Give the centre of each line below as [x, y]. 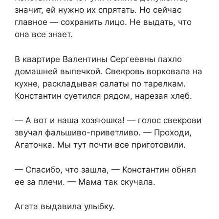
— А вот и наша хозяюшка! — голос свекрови [108, 120]
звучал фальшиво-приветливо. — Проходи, [103, 133]
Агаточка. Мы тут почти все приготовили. [100, 145]
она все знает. [44, 34]
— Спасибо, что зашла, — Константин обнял [105, 169]
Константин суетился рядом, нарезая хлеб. [103, 96]
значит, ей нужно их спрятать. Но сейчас [98, 10]
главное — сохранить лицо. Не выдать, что [103, 22]
